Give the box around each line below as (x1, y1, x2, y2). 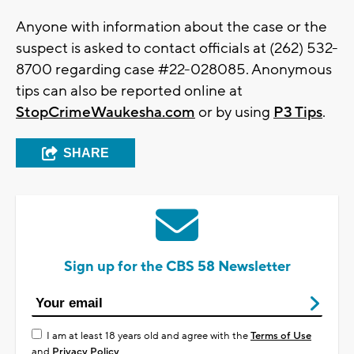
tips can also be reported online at (16, 81, 243, 101)
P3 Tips (273, 103, 322, 122)
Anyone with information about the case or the (16, 17, 327, 37)
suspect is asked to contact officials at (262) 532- (16, 39, 338, 58)
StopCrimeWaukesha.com (16, 103, 195, 122)
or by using (195, 103, 273, 122)
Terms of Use (250, 330, 311, 343)
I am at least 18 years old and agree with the (47, 330, 250, 343)
